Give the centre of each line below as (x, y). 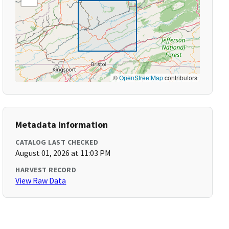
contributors (180, 77)
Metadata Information (62, 124)
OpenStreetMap (141, 77)
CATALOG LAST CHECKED (57, 142)
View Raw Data (41, 180)
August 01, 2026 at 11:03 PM (63, 153)
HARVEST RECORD (46, 170)
